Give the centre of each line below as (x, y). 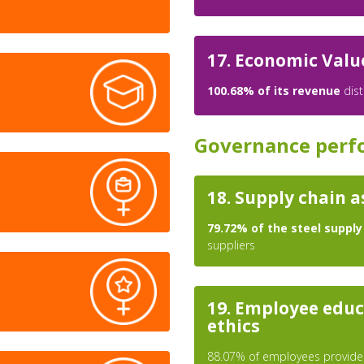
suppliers (231, 245)
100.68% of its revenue (274, 91)
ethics (234, 326)
